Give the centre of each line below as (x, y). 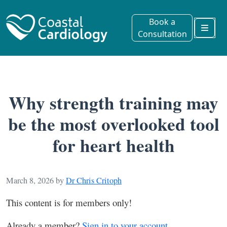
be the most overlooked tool (113, 124)
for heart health (113, 145)
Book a (162, 22)
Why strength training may (113, 103)
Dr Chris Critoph (94, 180)
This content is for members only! (69, 202)
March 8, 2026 (30, 180)
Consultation (162, 34)
